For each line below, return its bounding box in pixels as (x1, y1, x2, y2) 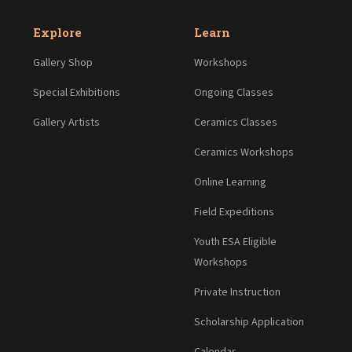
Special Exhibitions (32, 84, 120, 101)
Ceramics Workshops (193, 144, 294, 160)
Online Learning (193, 174, 266, 190)
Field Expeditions (193, 203, 274, 220)
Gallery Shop (32, 54, 93, 71)
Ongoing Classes (193, 84, 273, 101)
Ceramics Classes (193, 114, 277, 130)
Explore (32, 24, 82, 40)
